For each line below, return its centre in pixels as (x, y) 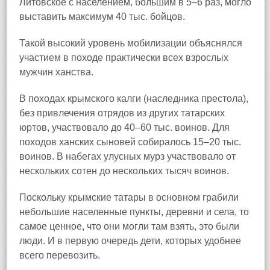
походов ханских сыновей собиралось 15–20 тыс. (130, 142)
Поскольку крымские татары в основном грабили (129, 197)
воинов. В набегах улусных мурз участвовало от (127, 156)
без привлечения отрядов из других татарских (122, 113)
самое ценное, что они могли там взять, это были (129, 226)
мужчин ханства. (56, 72)
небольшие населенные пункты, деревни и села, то (134, 212)
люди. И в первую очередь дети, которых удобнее (130, 241)
